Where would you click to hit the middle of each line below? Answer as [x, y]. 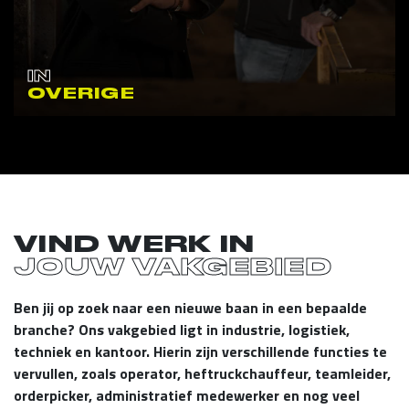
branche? [46, 329]
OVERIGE [81, 93]
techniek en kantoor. [82, 351]
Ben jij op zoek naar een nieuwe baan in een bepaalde [190, 307]
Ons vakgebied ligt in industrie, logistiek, [214, 329]
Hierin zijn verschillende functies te [268, 351]
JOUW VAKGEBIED [173, 266]
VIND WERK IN [135, 243]
